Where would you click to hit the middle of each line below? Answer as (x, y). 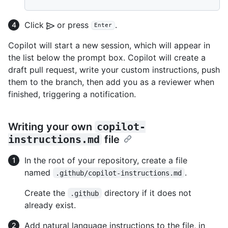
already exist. (50, 205)
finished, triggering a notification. (72, 94)
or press (73, 25)
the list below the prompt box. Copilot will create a (107, 57)
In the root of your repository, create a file (106, 160)
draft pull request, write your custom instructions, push (114, 69)
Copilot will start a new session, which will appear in (109, 45)
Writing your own (51, 126)
